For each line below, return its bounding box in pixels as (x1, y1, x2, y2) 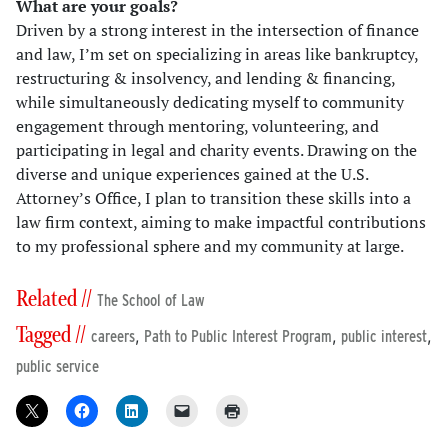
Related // (16, 285, 92, 315)
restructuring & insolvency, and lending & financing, (16, 67, 395, 90)
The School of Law (97, 291, 205, 311)
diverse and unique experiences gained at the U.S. (16, 163, 368, 186)
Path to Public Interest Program (144, 327, 332, 347)
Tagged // (16, 321, 86, 351)
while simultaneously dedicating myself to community (16, 91, 404, 114)
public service (16, 357, 99, 377)
